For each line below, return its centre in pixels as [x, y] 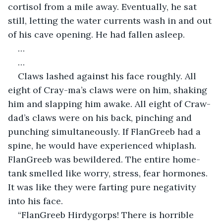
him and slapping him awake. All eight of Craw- [109, 104]
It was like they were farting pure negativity [103, 187]
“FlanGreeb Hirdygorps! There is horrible [107, 215]
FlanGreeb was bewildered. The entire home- [104, 159]
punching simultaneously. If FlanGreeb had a [106, 131]
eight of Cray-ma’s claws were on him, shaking [109, 90]
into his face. [35, 201]
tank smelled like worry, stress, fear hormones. [109, 173]
